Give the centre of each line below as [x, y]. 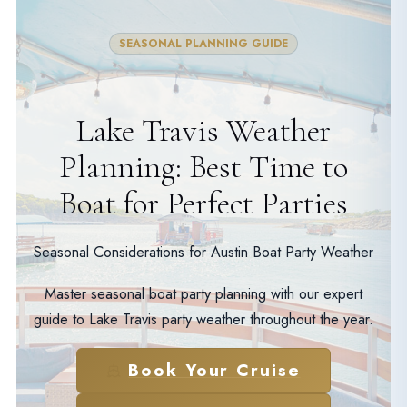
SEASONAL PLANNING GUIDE [203, 43]
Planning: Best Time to [203, 166]
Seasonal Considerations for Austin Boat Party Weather [203, 252]
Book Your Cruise [214, 371]
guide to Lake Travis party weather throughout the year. [203, 319]
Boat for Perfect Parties [203, 203]
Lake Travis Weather [203, 130]
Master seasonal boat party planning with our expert [203, 293]
